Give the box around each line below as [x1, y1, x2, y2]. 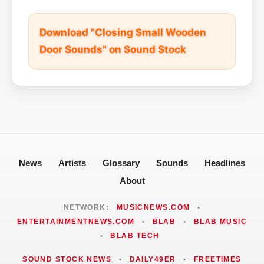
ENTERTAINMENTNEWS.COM [16, 217, 135, 226]
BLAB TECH [110, 231, 160, 240]
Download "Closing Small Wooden [39, 26, 206, 38]
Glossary [103, 157, 140, 168]
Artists [58, 157, 86, 168]
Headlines [204, 157, 245, 168]
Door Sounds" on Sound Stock [39, 43, 186, 55]
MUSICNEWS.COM [116, 203, 190, 212]
